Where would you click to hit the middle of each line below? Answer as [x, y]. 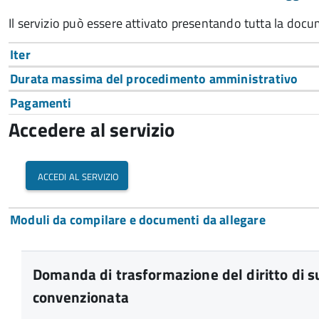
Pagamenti [41, 103]
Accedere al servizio [92, 129]
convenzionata [81, 297]
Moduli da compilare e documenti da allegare [138, 220]
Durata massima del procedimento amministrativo [154, 79]
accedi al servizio [78, 176]
